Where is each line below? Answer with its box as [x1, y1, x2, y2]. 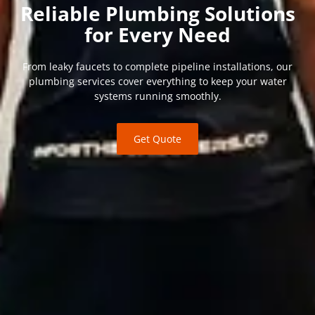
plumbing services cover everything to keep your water [28, 74, 287, 88]
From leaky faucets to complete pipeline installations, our [22, 59, 292, 73]
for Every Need [84, 20, 231, 48]
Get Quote [134, 131, 181, 146]
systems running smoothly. [94, 89, 221, 103]
